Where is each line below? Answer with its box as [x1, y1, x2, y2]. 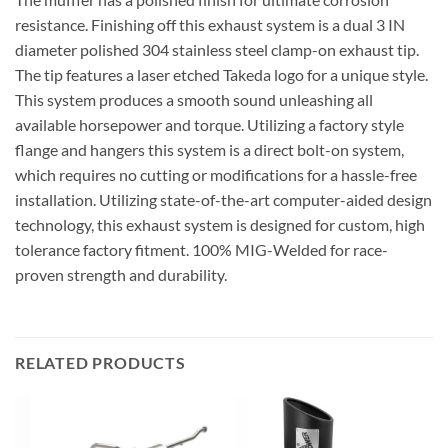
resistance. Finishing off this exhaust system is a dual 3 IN [15, 14, 405, 34]
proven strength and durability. [15, 264, 227, 284]
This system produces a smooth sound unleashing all [15, 89, 373, 109]
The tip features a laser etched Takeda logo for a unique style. [15, 64, 428, 84]
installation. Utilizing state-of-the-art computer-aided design [15, 189, 432, 209]
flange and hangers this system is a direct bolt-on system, [15, 139, 404, 159]
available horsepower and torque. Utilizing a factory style [15, 114, 404, 134]
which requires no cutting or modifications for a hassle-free [15, 164, 417, 184]
